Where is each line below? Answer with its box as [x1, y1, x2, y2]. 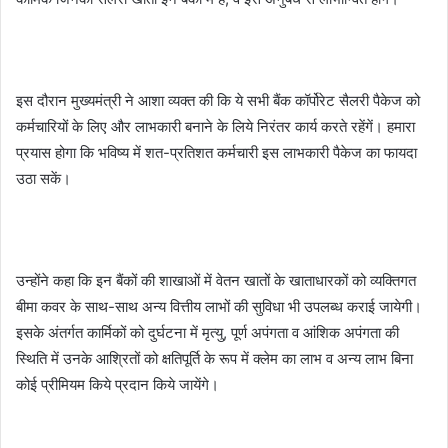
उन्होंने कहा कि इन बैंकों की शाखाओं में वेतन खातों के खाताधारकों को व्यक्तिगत [16, 271, 416, 290]
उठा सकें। [16, 169, 71, 188]
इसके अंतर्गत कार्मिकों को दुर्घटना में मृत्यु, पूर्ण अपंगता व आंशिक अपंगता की [16, 323, 399, 342]
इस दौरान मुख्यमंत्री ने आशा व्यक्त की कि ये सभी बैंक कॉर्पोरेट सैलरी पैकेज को [16, 91, 420, 110]
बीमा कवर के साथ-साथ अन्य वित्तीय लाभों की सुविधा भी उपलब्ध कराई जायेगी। [16, 297, 422, 316]
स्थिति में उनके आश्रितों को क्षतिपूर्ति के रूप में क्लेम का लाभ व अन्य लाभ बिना [16, 349, 413, 368]
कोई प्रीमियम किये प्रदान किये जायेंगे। [16, 375, 219, 394]
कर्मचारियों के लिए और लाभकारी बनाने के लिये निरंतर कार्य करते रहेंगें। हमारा [16, 117, 415, 136]
